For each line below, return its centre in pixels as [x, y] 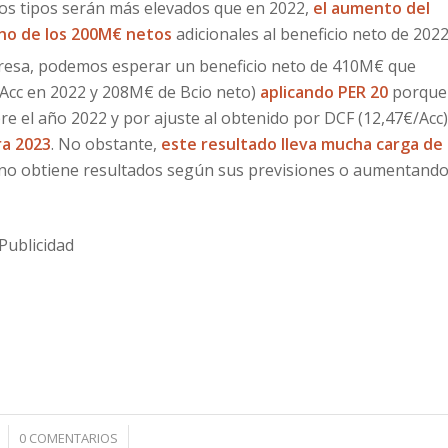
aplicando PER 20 [324, 92]
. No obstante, [106, 144]
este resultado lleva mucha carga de [302, 144]
